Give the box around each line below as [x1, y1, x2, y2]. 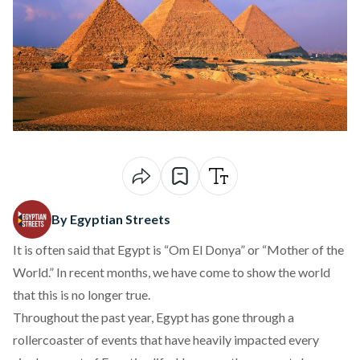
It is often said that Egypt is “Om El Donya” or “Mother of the [13, 242, 344, 257]
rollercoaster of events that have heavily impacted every [13, 332, 319, 347]
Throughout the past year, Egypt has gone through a [13, 309, 294, 325]
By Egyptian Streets [51, 211, 170, 227]
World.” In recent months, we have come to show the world [13, 264, 330, 280]
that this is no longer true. [13, 287, 150, 302]
